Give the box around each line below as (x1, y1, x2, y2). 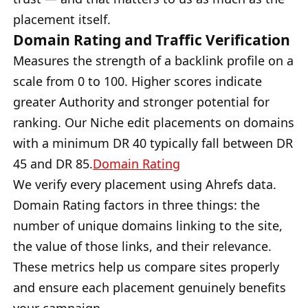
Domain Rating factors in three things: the (13, 196, 260, 213)
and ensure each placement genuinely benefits (13, 278, 286, 296)
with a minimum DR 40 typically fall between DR (13, 134, 293, 151)
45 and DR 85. (13, 155, 93, 172)
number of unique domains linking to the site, (13, 217, 283, 234)
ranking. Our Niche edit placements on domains (13, 113, 294, 131)
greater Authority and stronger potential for (13, 93, 269, 110)
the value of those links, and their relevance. (13, 237, 272, 254)
